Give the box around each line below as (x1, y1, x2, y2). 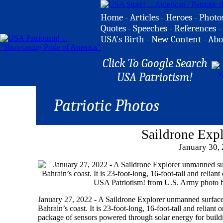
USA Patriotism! (117, 70, 193, 84)
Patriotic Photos (53, 96, 159, 115)
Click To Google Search (102, 56, 208, 70)
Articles (130, 12, 159, 23)
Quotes (101, 23, 126, 34)
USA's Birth (101, 34, 144, 45)
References (174, 23, 216, 34)
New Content (151, 34, 201, 45)
